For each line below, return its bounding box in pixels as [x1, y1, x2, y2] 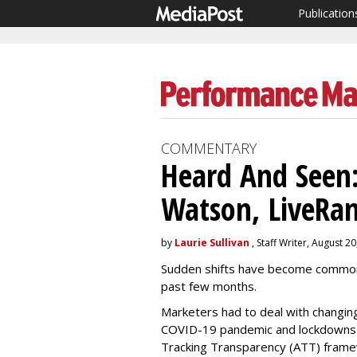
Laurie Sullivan [175, 236, 249, 249]
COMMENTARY [161, 139, 257, 158]
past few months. [161, 278, 257, 294]
